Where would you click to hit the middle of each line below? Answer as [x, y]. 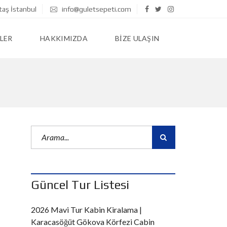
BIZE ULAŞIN [137, 38]
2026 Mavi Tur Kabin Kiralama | [86, 210]
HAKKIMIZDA [64, 38]
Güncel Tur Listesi [80, 185]
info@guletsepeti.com [96, 9]
